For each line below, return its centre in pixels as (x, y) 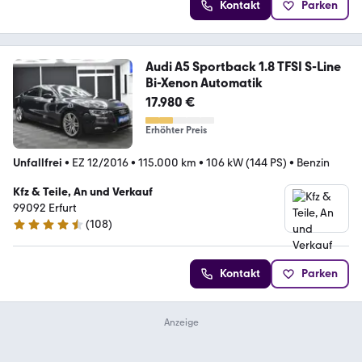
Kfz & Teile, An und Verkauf (83, 192)
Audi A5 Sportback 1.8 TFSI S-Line (243, 67)
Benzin (313, 162)
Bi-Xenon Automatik (204, 83)
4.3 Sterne (38, 231)
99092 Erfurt (45, 208)
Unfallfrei (38, 162)
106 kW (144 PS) (246, 162)
